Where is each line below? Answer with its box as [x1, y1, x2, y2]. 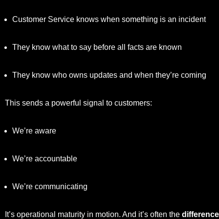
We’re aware [12, 127, 56, 135]
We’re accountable [12, 154, 77, 163]
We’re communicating [12, 182, 88, 191]
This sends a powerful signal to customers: [5, 99, 152, 108]
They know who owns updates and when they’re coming [12, 71, 206, 80]
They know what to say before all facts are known [12, 43, 182, 52]
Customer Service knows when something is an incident [12, 15, 206, 24]
